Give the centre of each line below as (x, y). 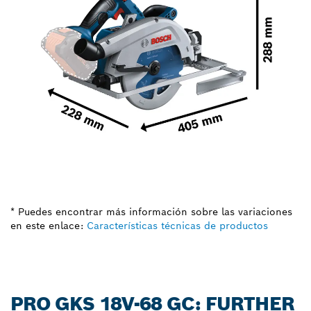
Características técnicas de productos (177, 225)
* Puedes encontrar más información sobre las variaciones (151, 211)
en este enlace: (47, 225)
